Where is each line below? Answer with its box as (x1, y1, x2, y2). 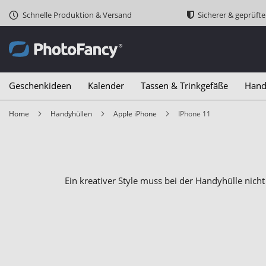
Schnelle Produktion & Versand (23, 9, 132, 20)
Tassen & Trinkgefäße (141, 80, 228, 91)
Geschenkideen (9, 80, 71, 91)
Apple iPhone (118, 109, 157, 119)
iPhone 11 (180, 109, 211, 119)
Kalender (88, 80, 124, 91)
